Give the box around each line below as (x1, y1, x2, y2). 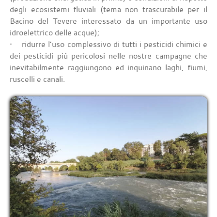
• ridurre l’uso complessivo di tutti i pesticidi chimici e (10, 39, 207, 50)
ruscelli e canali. (10, 74, 65, 85)
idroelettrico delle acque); (10, 27, 99, 38)
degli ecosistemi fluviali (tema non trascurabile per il (10, 4, 207, 15)
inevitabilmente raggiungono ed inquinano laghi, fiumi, (10, 62, 207, 73)
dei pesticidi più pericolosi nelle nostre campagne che (10, 50, 207, 62)
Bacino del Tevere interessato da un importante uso (10, 15, 207, 27)
